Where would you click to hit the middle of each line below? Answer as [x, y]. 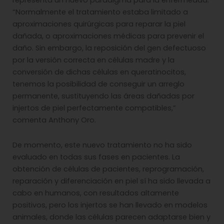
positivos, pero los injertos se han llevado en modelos [110, 205]
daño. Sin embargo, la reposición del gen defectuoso [109, 48]
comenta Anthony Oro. [54, 120]
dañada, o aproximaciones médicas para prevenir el [108, 36]
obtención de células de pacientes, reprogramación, [108, 169]
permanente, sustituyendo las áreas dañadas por [103, 96]
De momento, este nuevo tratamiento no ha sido [102, 145]
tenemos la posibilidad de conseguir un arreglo [98, 84]
